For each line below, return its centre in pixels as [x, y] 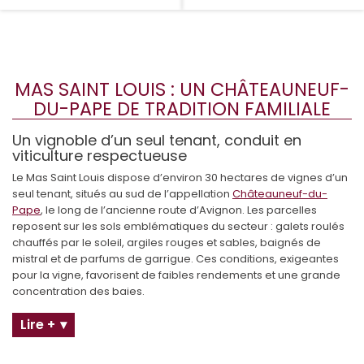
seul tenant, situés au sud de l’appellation [122, 193]
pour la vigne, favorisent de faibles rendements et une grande [176, 275]
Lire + [38, 324]
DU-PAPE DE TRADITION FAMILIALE [182, 108]
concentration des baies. [78, 291]
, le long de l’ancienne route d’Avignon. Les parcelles [179, 210]
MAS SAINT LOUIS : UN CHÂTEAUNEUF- [182, 89]
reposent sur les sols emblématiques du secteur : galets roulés [178, 226]
